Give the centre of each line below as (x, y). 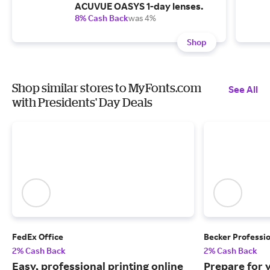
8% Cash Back (102, 18)
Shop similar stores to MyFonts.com (107, 88)
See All (243, 89)
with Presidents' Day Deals (82, 102)
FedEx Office (38, 237)
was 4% (142, 18)
